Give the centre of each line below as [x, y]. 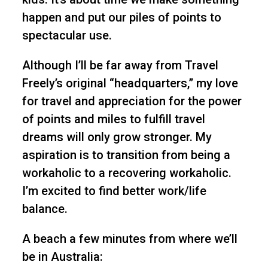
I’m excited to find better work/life [114, 191]
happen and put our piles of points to [121, 18]
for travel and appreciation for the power [132, 101]
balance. [45, 209]
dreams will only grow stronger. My [117, 137]
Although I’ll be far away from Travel [120, 66]
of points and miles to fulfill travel [113, 119]
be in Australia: [62, 257]
